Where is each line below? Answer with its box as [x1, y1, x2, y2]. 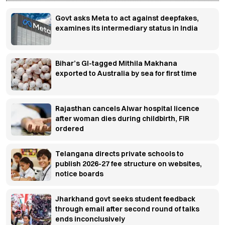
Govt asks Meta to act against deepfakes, [55, 14, 199, 23]
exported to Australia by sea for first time [55, 69, 197, 78]
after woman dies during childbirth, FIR [55, 114, 189, 124]
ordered [55, 124, 84, 134]
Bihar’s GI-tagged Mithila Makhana [55, 59, 177, 68]
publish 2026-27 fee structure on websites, [55, 159, 202, 169]
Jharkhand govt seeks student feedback [55, 194, 195, 204]
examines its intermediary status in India [55, 24, 198, 33]
